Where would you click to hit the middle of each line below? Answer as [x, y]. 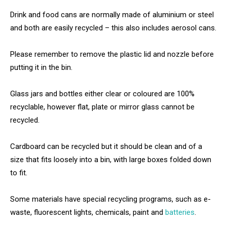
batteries [180, 213]
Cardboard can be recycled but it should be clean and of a [106, 147]
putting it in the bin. [41, 68]
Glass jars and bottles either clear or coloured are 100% [102, 94]
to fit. [19, 173]
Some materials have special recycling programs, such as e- [110, 199]
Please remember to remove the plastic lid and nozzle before [112, 54]
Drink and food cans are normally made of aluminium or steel [112, 15]
